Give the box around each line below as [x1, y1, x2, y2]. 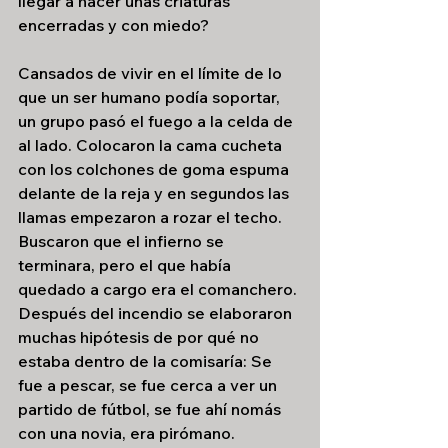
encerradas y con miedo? [18, 15, 209, 35]
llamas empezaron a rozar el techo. [18, 207, 286, 227]
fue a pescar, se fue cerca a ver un [18, 375, 281, 395]
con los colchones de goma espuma [18, 159, 293, 179]
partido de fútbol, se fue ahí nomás [18, 399, 285, 419]
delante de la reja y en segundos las [18, 183, 293, 203]
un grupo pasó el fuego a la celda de [18, 111, 297, 131]
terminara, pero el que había [18, 255, 235, 275]
